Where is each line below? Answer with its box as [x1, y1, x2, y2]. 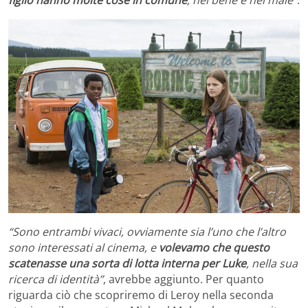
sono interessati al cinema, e [8, 240, 156, 256]
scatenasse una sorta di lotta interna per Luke [8, 256, 246, 272]
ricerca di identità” [8, 272, 103, 287]
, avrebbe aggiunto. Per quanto [103, 272, 264, 287]
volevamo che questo [156, 240, 269, 256]
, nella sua [246, 256, 298, 272]
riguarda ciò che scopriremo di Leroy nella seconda [8, 287, 274, 303]
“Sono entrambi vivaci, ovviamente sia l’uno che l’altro [8, 224, 286, 240]
